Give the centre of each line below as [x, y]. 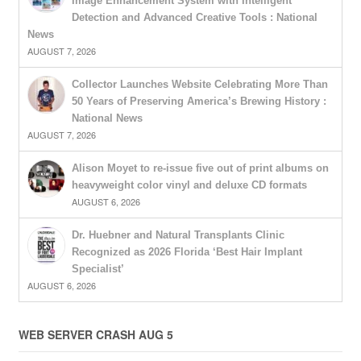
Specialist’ [98, 269]
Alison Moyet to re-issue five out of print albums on [200, 168]
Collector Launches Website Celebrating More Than [199, 85]
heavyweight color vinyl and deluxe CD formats [189, 185]
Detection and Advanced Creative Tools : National [194, 18]
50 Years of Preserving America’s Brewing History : [199, 102]
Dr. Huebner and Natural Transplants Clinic [178, 235]
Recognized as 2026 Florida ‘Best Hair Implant [187, 252]
